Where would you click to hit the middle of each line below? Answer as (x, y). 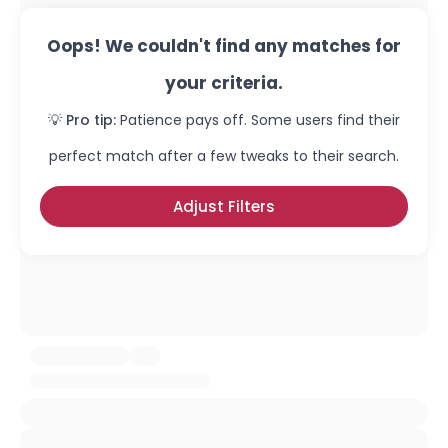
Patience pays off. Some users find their (260, 120)
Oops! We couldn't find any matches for (224, 46)
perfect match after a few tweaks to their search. (224, 156)
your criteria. (224, 83)
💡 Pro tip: (82, 120)
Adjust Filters (224, 206)
